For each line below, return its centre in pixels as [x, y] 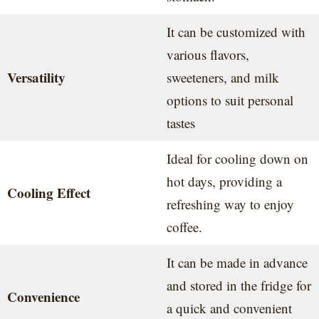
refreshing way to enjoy [230, 204]
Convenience [43, 296]
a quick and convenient [229, 308]
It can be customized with [236, 31]
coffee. [184, 226]
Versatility [36, 77]
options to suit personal [230, 100]
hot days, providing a [224, 181]
